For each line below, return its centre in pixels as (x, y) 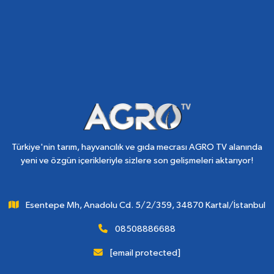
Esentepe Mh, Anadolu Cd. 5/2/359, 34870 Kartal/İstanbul (146, 205)
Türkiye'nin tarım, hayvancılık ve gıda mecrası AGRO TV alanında (137, 147)
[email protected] (145, 253)
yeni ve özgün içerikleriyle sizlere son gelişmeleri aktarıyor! (137, 161)
